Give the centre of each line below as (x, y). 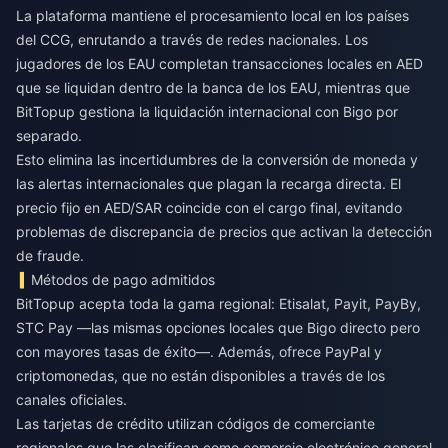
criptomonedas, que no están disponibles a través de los (200, 375)
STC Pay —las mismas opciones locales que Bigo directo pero (218, 327)
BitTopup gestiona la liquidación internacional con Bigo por (207, 111)
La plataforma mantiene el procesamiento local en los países (212, 15)
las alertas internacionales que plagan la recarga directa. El (208, 183)
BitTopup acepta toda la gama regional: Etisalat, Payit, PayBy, (218, 303)
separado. (49, 135)
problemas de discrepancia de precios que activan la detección (224, 231)
